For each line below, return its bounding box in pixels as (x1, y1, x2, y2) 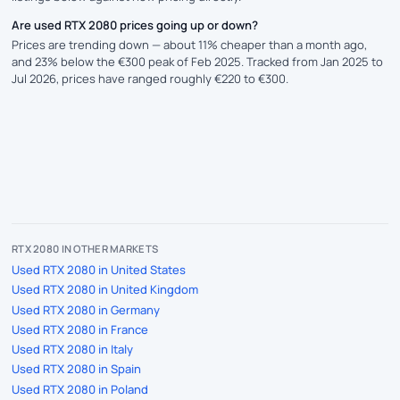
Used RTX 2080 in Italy (12, 341, 133, 357)
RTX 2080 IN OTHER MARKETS (12, 241, 159, 255)
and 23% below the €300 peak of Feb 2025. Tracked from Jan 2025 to (12, 54, 383, 70)
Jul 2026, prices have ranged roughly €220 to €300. (12, 71, 288, 87)
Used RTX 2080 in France (12, 321, 148, 337)
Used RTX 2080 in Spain (12, 361, 141, 378)
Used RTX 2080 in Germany (12, 301, 160, 318)
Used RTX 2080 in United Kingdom (12, 281, 198, 298)
